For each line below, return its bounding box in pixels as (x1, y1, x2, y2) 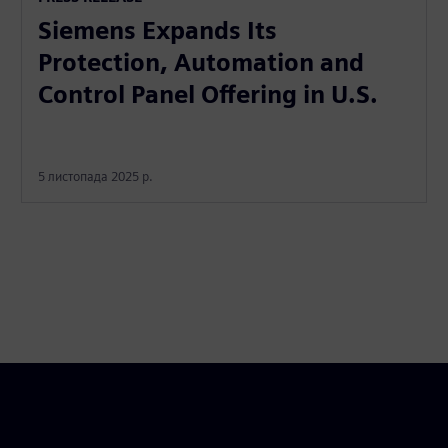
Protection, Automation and (38, 47, 365, 77)
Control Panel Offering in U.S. (38, 79, 379, 109)
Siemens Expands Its (38, 15, 278, 45)
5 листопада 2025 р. (38, 168, 154, 184)
